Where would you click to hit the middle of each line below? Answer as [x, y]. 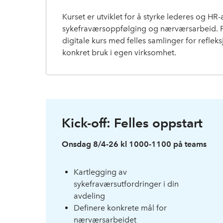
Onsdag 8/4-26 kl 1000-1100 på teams [134, 144]
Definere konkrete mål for [120, 208]
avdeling [89, 196]
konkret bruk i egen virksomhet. [119, 52]
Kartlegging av [100, 172]
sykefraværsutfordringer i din [126, 184]
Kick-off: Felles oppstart [132, 122]
